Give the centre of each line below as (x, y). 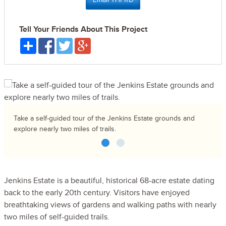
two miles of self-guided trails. (57, 217)
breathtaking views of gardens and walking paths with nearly (110, 205)
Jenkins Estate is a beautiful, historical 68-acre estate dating (109, 181)
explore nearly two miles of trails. (65, 129)
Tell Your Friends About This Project (83, 30)
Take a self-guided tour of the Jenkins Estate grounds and (104, 119)
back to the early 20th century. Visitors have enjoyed (97, 193)
